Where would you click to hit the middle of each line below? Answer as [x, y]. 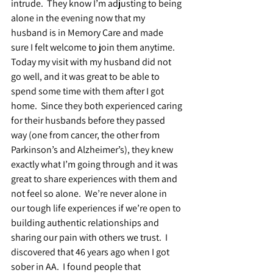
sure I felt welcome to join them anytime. [95, 47]
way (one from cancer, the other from [86, 135]
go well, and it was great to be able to [86, 76]
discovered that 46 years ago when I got [91, 252]
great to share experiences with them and [95, 179]
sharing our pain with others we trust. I [90, 237]
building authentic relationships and [86, 222]
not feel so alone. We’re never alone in [90, 193]
